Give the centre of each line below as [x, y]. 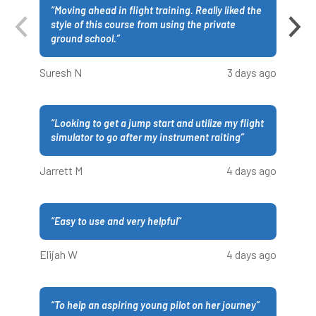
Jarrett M [61, 171]
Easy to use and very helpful [116, 221]
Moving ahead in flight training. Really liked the [158, 11]
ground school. [84, 39]
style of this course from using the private [143, 25]
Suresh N [61, 72]
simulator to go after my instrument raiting [146, 137]
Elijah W [59, 255]
